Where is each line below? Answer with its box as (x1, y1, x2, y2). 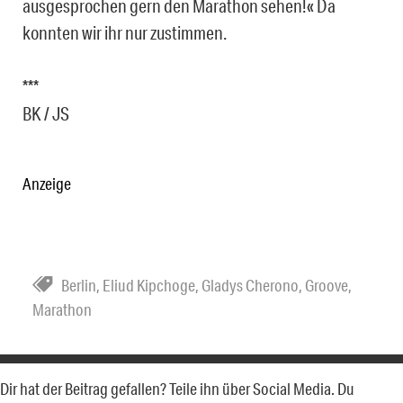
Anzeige (22, 174, 71, 194)
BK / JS (22, 103, 69, 125)
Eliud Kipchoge (103, 275, 195, 296)
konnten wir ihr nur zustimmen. (22, 22, 227, 44)
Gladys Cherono (201, 275, 299, 296)
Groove (305, 275, 348, 296)
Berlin (61, 275, 96, 296)
